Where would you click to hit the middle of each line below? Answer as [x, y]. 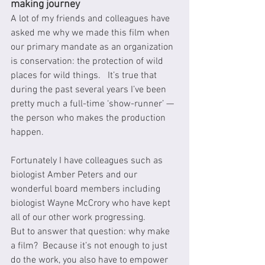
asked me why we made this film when [91, 33]
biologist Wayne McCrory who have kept [92, 203]
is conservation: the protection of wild [88, 61]
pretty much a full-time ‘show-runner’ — [93, 104]
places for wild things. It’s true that [85, 75]
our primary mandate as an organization [93, 47]
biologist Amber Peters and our [75, 175]
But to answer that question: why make [91, 232]
